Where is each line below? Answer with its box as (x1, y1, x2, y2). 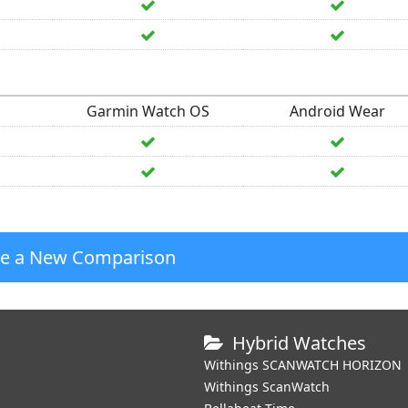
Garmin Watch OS (86, 101, 209, 121)
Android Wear (289, 101, 385, 121)
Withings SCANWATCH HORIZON (204, 356, 402, 373)
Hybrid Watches (232, 331, 366, 355)
